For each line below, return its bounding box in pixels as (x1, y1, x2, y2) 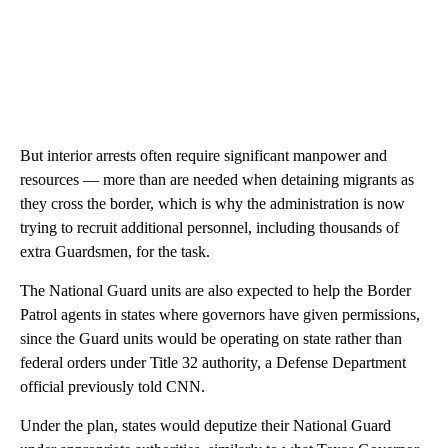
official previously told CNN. (20, 377, 205, 395)
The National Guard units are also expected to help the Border (20, 281, 411, 299)
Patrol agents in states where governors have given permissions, (20, 305, 420, 323)
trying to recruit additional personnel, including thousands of (20, 218, 399, 236)
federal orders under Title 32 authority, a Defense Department (20, 353, 406, 371)
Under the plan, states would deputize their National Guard (20, 416, 391, 434)
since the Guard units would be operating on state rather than (20, 329, 402, 347)
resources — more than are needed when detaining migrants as (20, 170, 414, 188)
